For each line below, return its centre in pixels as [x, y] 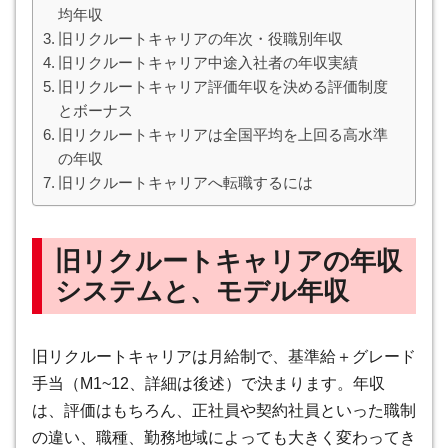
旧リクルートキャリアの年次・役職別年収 [201, 39]
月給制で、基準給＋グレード [312, 357]
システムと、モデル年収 [201, 291]
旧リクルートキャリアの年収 [228, 261]
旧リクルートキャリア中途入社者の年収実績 [208, 63]
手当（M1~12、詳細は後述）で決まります [184, 384]
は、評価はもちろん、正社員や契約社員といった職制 [224, 411]
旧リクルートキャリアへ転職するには [186, 183]
